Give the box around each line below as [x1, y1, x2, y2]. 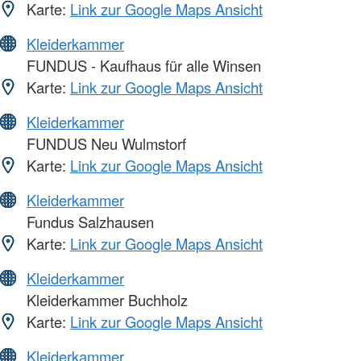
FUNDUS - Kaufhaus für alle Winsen [23, 55, 261, 77]
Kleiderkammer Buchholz [23, 289, 188, 311]
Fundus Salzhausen [23, 211, 154, 233]
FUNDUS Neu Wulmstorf [23, 133, 186, 155]
